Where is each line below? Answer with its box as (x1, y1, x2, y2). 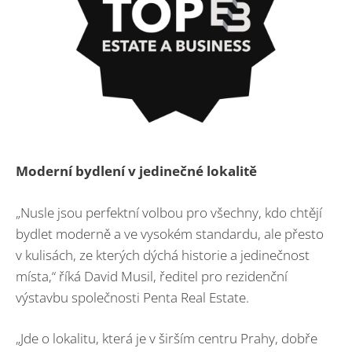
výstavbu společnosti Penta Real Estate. (16, 288, 249, 306)
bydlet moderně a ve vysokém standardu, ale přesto (16, 224, 324, 243)
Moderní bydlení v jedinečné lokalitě (16, 162, 257, 181)
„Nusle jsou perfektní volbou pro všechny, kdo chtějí (16, 203, 322, 222)
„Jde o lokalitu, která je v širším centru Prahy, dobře (16, 329, 317, 348)
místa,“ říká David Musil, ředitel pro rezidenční (16, 266, 288, 285)
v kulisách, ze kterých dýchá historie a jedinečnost (16, 245, 310, 264)
